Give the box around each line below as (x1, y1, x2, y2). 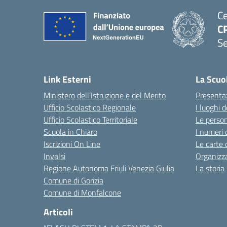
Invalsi (44, 150, 65, 162)
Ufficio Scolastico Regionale (44, 101, 136, 113)
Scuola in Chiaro (44, 126, 97, 138)
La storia (196, 162, 224, 174)
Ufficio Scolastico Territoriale (44, 113, 137, 126)
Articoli (44, 205, 73, 219)
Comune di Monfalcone (44, 186, 121, 199)
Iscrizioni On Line (44, 138, 100, 150)
